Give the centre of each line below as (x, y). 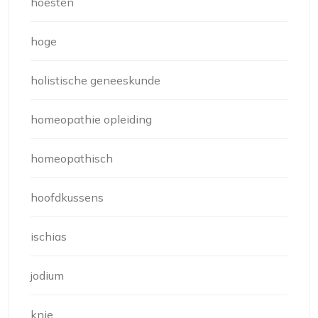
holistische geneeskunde (95, 81)
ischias (49, 237)
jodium (47, 276)
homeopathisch (72, 159)
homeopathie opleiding (91, 120)
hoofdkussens (67, 198)
